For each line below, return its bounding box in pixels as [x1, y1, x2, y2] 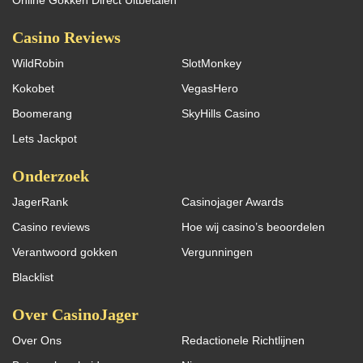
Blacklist [12, 270, 53, 284]
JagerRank [12, 194, 68, 208]
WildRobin [12, 56, 64, 70]
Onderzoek [12, 166, 89, 185]
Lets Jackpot [12, 131, 77, 145]
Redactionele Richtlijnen [181, 333, 305, 347]
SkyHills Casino [181, 106, 260, 120]
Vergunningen [181, 245, 253, 258]
